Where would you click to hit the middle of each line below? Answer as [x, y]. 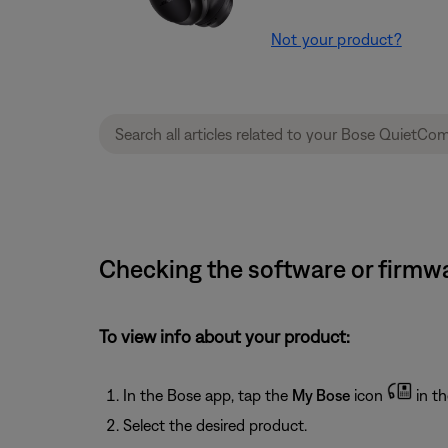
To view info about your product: [224, 336]
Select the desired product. [214, 425]
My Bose [320, 395]
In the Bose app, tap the [207, 395]
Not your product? [336, 39]
